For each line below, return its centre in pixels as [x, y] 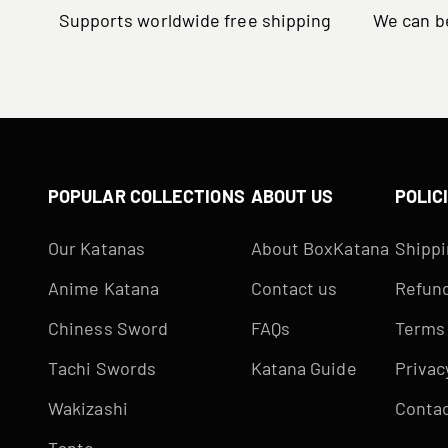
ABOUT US [292, 195]
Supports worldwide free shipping [195, 19]
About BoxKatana [319, 247]
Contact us [294, 287]
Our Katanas [96, 247]
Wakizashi [88, 407]
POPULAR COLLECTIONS [146, 195]
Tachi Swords [102, 367]
